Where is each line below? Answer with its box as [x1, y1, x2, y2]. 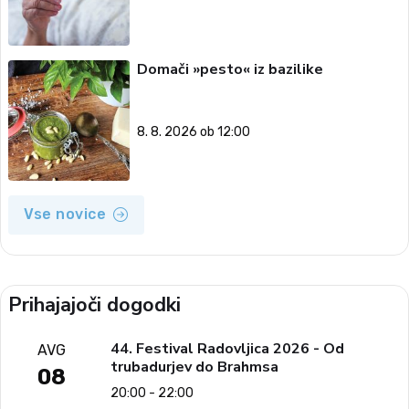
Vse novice [24, 205, 106, 224]
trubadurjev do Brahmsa [110, 357, 278, 378]
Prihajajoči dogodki [8, 291, 181, 320]
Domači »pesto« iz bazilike [136, 58, 323, 79]
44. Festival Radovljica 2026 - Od [110, 339, 344, 360]
